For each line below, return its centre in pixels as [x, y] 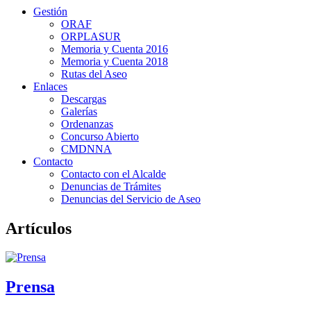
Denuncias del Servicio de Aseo [131, 199]
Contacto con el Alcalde [114, 174]
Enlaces [50, 86]
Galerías [79, 111]
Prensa [30, 287]
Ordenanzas [87, 124]
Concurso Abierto [100, 136]
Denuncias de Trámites [111, 186]
